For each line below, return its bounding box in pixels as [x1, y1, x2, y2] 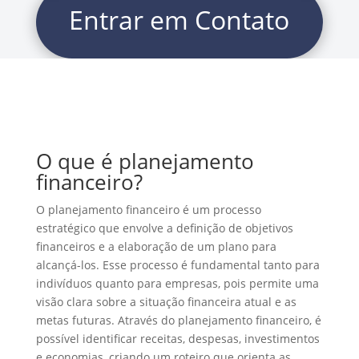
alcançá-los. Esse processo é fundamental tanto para [35, 257, 320, 272]
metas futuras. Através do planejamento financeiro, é [35, 313, 321, 328]
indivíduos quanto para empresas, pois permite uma [35, 276, 319, 291]
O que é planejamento [35, 147, 254, 175]
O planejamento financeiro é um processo [35, 202, 261, 217]
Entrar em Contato [69, 2, 290, 37]
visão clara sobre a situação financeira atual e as [35, 294, 296, 309]
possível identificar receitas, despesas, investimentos [35, 331, 320, 346]
